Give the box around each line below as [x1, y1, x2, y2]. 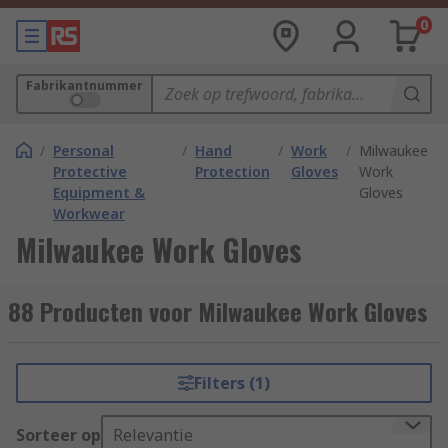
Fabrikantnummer [26, 77, 143, 94]
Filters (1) [193, 372, 270, 394]
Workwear [53, 204, 125, 223]
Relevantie [113, 424, 193, 446]
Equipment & [53, 183, 145, 202]
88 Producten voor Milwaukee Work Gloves [8, 293, 428, 329]
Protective [53, 162, 127, 181]
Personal [53, 141, 114, 160]
